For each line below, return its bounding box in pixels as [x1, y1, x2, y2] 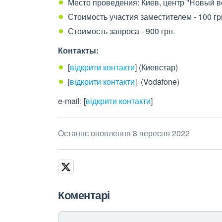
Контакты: [58, 45, 101, 56]
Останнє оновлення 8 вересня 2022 [58, 127, 190, 139]
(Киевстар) [137, 61, 178, 73]
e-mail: [58, 95, 84, 107]
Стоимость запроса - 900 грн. [68, 25, 175, 37]
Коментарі [58, 187, 110, 203]
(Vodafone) [137, 76, 179, 87]
